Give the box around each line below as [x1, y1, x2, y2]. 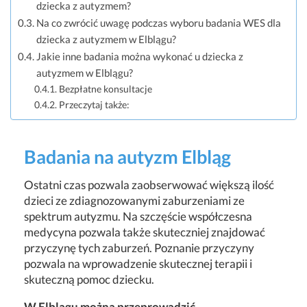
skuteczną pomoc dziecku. [24, 272, 154, 287]
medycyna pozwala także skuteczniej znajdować [24, 225, 265, 240]
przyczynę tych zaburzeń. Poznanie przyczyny [24, 241, 254, 256]
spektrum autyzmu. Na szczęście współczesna [24, 209, 252, 224]
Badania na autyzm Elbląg [24, 145, 231, 168]
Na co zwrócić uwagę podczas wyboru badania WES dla [36, 16, 282, 29]
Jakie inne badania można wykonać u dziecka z [36, 49, 244, 62]
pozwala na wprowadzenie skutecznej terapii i [24, 256, 252, 271]
